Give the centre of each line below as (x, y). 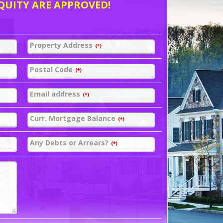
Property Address (61, 45)
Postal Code (52, 69)
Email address (55, 94)
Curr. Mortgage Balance (73, 118)
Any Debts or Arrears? (69, 142)
